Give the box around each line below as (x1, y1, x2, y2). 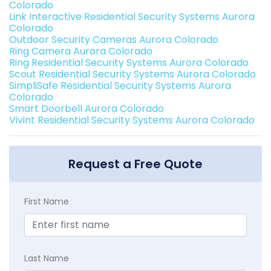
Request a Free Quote (68, 155, 203, 173)
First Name (24, 195, 69, 208)
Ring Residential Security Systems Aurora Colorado (9, 56, 249, 70)
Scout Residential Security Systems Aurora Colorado (9, 67, 256, 82)
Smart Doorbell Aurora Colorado (9, 102, 164, 116)
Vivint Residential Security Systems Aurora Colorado (9, 113, 255, 128)
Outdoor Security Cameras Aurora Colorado (9, 33, 218, 47)
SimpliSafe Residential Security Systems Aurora (9, 79, 231, 93)
